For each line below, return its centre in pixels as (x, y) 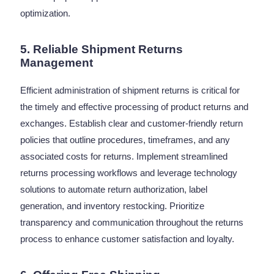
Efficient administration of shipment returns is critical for (130, 90)
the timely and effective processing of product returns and (135, 107)
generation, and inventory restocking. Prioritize (113, 206)
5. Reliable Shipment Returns (102, 49)
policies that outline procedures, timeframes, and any (125, 140)
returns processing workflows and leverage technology (129, 173)
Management (57, 63)
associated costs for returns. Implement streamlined (124, 156)
